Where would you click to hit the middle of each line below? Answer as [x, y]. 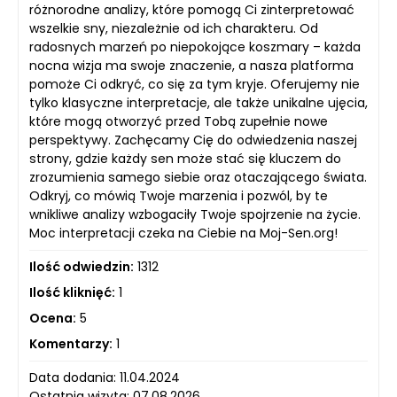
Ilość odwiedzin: [82, 267]
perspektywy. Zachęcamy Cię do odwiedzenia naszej [193, 140]
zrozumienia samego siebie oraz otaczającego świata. [198, 177]
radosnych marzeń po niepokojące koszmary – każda [195, 47]
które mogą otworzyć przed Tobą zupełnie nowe [179, 121]
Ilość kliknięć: [72, 292]
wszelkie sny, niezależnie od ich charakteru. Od [174, 28]
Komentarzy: [71, 344]
